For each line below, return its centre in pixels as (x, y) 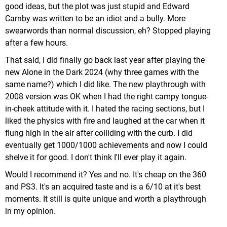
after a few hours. (36, 43)
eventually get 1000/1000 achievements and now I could (106, 145)
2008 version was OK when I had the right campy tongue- (107, 97)
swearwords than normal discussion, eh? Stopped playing (108, 31)
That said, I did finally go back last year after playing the (105, 60)
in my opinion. (30, 211)
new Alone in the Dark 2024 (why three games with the (102, 72)
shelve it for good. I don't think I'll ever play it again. (96, 157)
